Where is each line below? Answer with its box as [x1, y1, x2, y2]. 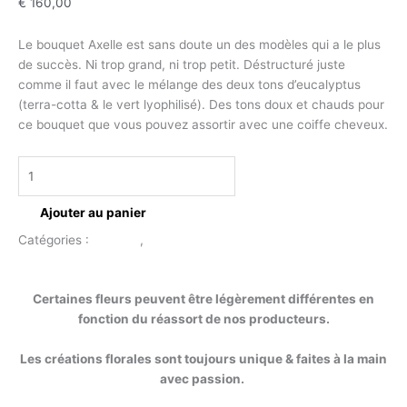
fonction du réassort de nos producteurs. [77, 311, 330, 326]
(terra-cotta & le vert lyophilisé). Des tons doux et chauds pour [18, 96, 384, 112]
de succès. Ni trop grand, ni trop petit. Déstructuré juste [18, 56, 345, 72]
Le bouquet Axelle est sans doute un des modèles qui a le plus [18, 36, 381, 52]
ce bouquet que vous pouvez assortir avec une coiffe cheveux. [18, 116, 388, 132]
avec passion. [160, 371, 247, 386]
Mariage [93, 233, 140, 248]
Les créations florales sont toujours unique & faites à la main [20, 351, 387, 366]
